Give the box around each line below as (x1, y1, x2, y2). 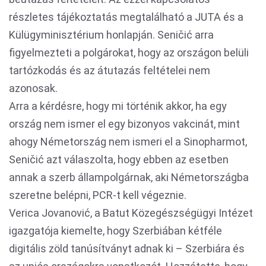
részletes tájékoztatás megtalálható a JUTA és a (9, 11, 243, 23)
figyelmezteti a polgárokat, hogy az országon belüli (9, 46, 249, 59)
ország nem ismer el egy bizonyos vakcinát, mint (9, 118, 240, 130)
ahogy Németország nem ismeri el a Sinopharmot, (9, 135, 247, 148)
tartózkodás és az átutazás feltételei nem (9, 64, 210, 77)
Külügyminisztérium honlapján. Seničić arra (9, 28, 214, 41)
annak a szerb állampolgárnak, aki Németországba (9, 171, 249, 183)
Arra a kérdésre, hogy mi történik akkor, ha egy (9, 100, 227, 112)
